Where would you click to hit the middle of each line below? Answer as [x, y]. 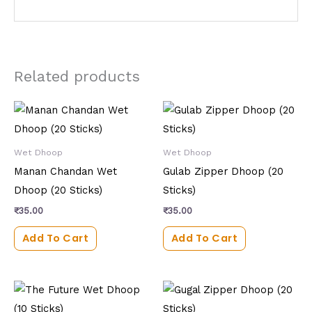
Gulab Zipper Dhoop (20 [223, 171]
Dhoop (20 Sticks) [58, 190]
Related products [77, 76]
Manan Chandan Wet [65, 171]
